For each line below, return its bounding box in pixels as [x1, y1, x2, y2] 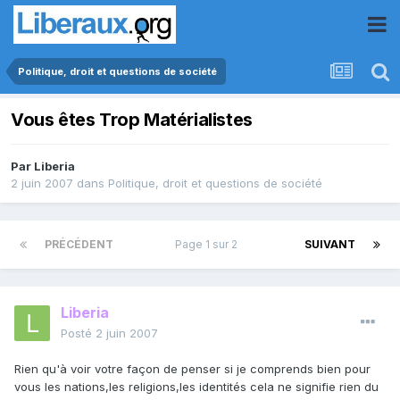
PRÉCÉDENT [45, 237, 113, 252]
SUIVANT [304, 237, 355, 252]
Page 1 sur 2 [175, 237, 243, 252]
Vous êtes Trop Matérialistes [11, 109, 253, 131]
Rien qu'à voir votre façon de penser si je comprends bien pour [14, 362, 371, 377]
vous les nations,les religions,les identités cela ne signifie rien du [14, 379, 379, 395]
